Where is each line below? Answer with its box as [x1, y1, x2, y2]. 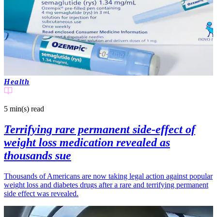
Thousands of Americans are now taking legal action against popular [4, 172, 213, 181]
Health [4, 77, 30, 86]
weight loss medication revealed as [4, 136, 170, 149]
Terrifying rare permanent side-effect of [4, 123, 195, 136]
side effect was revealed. [4, 189, 78, 198]
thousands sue [4, 149, 71, 162]
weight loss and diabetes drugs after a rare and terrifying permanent [4, 181, 208, 189]
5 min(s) [4, 105, 29, 113]
